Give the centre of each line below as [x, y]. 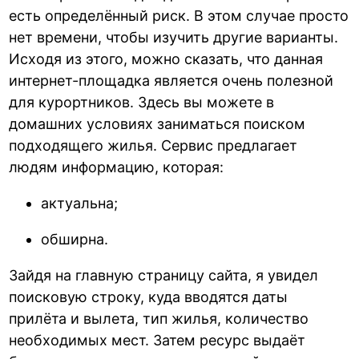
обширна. [75, 240]
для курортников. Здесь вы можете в [142, 103]
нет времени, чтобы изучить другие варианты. [174, 38]
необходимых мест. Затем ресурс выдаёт [157, 341]
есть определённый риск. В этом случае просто [179, 16]
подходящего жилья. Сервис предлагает [153, 146]
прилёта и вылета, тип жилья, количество [159, 319]
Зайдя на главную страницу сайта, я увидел [164, 276]
